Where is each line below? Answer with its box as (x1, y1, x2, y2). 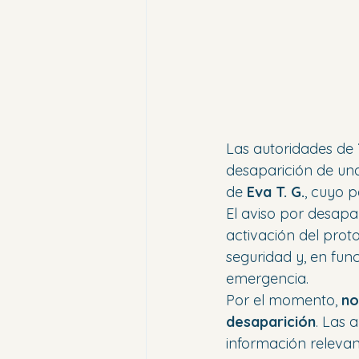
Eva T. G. (247, 182, 305, 201)
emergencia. (226, 268, 309, 288)
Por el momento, (226, 290, 341, 309)
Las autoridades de (226, 139, 357, 158)
